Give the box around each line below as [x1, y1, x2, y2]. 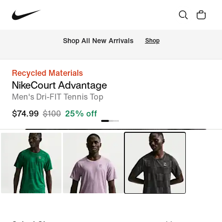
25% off [65, 110, 97, 118]
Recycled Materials [12, 69, 83, 77]
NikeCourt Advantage [12, 78, 107, 92]
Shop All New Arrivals [62, 37, 133, 45]
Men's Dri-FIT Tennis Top [12, 93, 104, 101]
